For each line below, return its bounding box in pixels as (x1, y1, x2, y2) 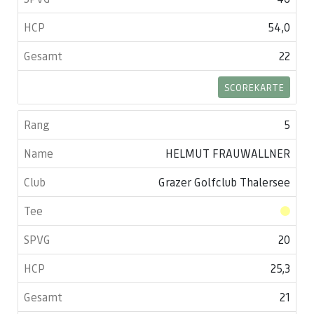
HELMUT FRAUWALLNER (165, 146, 290, 161)
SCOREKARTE (224, 81, 284, 93)
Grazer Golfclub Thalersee (158, 175, 290, 189)
